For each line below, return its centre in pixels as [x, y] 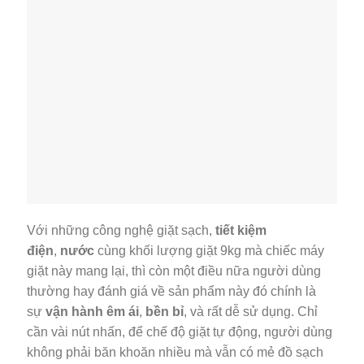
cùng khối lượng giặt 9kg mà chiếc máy [209, 251]
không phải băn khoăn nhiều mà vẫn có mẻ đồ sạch [175, 353]
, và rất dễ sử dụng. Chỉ [251, 312]
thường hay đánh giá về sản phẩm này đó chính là [171, 292]
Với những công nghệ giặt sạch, [121, 231]
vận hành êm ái [92, 312]
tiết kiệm [241, 231]
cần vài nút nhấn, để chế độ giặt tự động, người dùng [180, 332]
